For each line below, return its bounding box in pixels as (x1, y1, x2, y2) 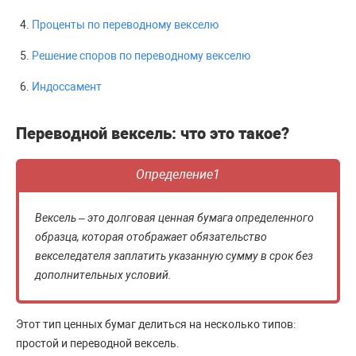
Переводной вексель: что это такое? (16, 124, 289, 143)
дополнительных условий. (35, 269, 172, 281)
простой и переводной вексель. (16, 337, 180, 350)
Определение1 (136, 167, 220, 182)
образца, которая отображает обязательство (35, 230, 267, 243)
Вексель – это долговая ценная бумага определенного (35, 211, 314, 224)
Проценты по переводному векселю (32, 18, 219, 31)
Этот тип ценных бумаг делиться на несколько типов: (16, 318, 296, 331)
